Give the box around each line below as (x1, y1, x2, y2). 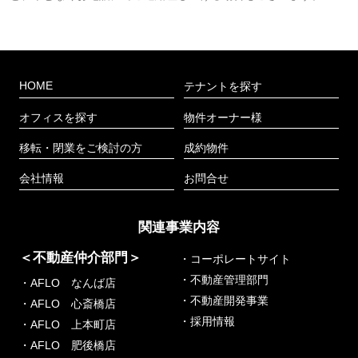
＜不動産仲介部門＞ (18, 250, 141, 266)
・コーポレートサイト (179, 253, 291, 266)
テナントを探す (183, 80, 262, 93)
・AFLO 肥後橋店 (18, 339, 116, 352)
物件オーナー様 (183, 110, 262, 124)
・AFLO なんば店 (18, 276, 116, 290)
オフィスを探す (18, 110, 97, 124)
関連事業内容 (138, 220, 220, 236)
